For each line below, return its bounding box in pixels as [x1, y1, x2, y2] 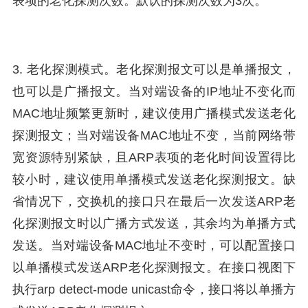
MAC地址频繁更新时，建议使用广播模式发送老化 [12, 107, 296, 120]
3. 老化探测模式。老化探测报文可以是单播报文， [12, 63, 296, 76]
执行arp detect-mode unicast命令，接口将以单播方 [12, 283, 296, 296]
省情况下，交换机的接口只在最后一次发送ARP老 [12, 195, 296, 208]
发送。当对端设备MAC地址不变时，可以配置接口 [12, 239, 296, 252]
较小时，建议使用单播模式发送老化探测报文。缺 [12, 173, 296, 186]
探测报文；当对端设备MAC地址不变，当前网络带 [12, 129, 296, 142]
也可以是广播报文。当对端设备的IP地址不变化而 [12, 85, 296, 98]
